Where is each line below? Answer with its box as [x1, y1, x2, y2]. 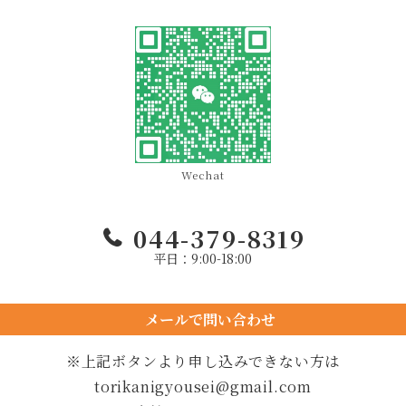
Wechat [181, 167, 225, 182]
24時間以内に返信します [135, 340, 271, 356]
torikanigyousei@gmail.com [94, 376, 312, 398]
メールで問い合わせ [130, 308, 275, 330]
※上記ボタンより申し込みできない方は [65, 351, 341, 372]
